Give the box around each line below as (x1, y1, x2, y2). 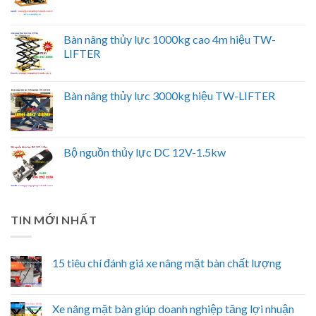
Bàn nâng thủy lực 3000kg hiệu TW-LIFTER (63, 88, 275, 102)
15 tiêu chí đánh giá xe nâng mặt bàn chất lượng (52, 256, 281, 270)
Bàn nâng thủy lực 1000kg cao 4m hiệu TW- (63, 32, 276, 46)
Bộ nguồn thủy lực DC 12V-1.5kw (63, 145, 226, 159)
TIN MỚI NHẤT (11, 212, 97, 226)
